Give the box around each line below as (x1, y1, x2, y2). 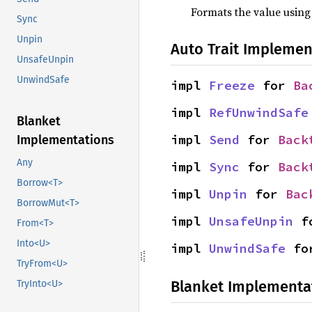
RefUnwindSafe (209, 104, 309, 120)
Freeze (209, 77, 255, 93)
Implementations (17, 132, 114, 148)
